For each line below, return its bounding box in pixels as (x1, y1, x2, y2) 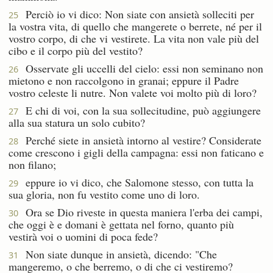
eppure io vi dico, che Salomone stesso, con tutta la (18, 174, 253, 190)
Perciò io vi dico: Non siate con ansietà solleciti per (18, 6, 254, 21)
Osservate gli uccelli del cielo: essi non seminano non (18, 60, 263, 76)
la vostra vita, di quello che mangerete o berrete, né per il (9, 18, 262, 34)
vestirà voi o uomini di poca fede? (9, 229, 158, 244)
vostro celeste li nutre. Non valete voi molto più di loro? (9, 85, 257, 100)
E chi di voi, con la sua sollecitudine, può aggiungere (18, 102, 261, 118)
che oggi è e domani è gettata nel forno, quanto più (9, 216, 234, 232)
